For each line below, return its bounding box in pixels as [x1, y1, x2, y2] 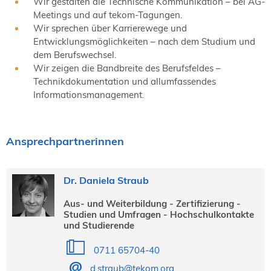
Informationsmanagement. [33, 89, 144, 101]
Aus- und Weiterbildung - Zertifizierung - [63, 198, 241, 210]
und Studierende [63, 220, 134, 232]
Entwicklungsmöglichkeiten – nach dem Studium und [33, 36, 255, 48]
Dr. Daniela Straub [63, 174, 149, 187]
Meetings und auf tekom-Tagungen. [33, 9, 182, 21]
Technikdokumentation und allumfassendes [33, 76, 216, 88]
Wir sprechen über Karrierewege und [33, 22, 187, 34]
